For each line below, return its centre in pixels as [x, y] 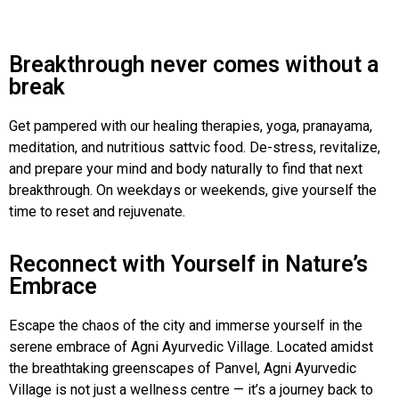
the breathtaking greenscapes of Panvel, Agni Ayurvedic [183, 369]
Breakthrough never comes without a [194, 64]
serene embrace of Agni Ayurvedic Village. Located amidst [191, 347]
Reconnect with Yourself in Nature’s [188, 265]
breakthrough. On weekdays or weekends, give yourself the [193, 190]
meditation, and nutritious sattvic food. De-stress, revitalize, [195, 147]
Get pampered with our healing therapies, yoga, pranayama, [191, 126]
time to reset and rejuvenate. [97, 211]
